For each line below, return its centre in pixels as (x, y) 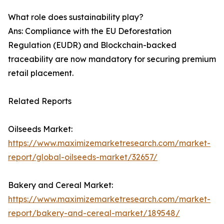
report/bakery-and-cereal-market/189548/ (94, 213)
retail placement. (41, 73)
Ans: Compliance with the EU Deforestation (90, 31)
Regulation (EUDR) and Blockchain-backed (92, 45)
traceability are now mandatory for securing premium (112, 59)
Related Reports (40, 101)
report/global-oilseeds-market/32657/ (83, 157)
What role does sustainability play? (76, 17)
